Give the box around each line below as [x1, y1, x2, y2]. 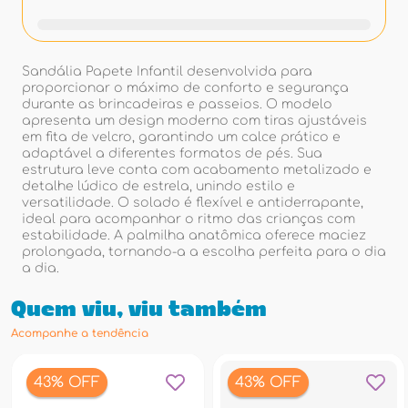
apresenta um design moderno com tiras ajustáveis [22, 114, 367, 127]
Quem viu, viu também [11, 300, 267, 321]
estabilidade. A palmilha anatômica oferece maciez [22, 229, 366, 242]
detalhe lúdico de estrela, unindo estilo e [22, 179, 295, 193]
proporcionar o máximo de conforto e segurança [22, 81, 349, 95]
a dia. [22, 261, 59, 275]
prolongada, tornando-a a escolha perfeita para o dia [22, 245, 386, 259]
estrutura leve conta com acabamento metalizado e [22, 163, 372, 177]
